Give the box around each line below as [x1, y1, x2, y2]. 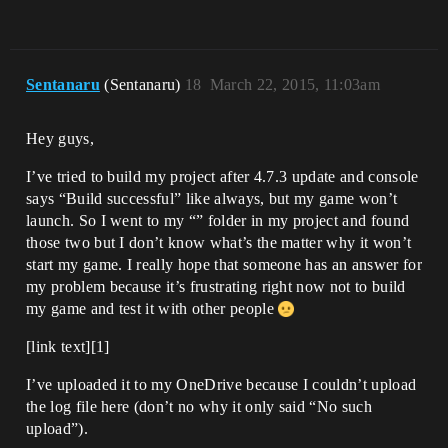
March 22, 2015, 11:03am [209, 76, 381, 94]
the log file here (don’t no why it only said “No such [26, 398, 372, 416]
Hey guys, [26, 130, 94, 148]
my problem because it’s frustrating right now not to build [26, 278, 406, 296]
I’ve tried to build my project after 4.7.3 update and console [26, 168, 419, 186]
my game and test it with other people [26, 300, 279, 318]
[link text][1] [26, 338, 110, 356]
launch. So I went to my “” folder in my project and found [26, 212, 410, 230]
